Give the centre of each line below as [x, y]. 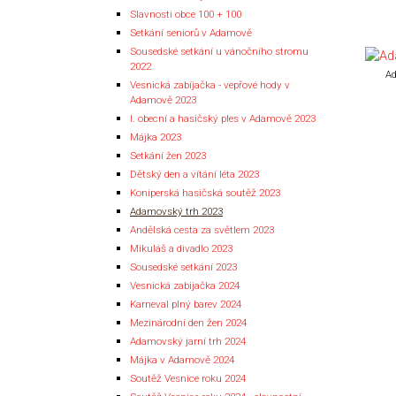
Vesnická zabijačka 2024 [185, 285]
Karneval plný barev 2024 [186, 304]
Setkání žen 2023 [168, 155]
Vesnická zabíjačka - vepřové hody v [210, 84]
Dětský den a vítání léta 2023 [194, 174]
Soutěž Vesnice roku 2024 [188, 378]
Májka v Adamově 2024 [182, 359]
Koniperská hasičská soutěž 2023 [205, 192]
